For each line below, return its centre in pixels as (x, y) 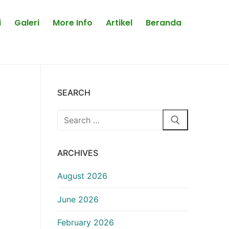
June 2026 (78, 199)
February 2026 (86, 222)
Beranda (164, 23)
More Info (73, 23)
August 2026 (82, 176)
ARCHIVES (78, 153)
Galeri (27, 23)
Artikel (119, 23)
